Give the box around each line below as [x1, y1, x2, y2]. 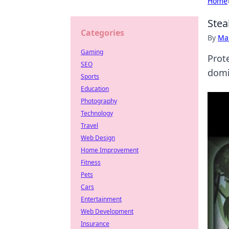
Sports [81, 72, 99, 81]
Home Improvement [81, 146, 139, 154]
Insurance [81, 219, 109, 228]
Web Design [81, 133, 115, 142]
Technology [81, 109, 113, 118]
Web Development [81, 207, 133, 216]
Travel [81, 121, 98, 130]
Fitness [81, 158, 101, 167]
